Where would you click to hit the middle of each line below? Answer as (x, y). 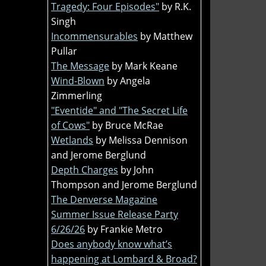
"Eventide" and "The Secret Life (119, 110)
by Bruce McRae (128, 125)
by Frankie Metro (125, 229)
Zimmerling (77, 95)
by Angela (129, 80)
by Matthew (166, 36)
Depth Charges (85, 170)
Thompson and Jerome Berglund (124, 184)
